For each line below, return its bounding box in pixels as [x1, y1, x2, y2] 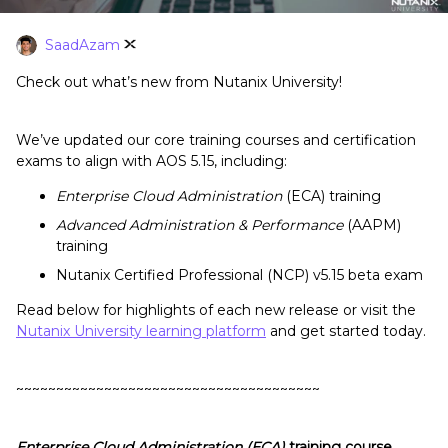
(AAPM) [347, 216, 401, 235]
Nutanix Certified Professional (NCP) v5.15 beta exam [56, 266, 423, 285]
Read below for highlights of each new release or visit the [16, 301, 416, 320]
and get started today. [266, 322, 426, 341]
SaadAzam [45, 36, 120, 55]
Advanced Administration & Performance [56, 216, 347, 235]
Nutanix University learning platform [16, 322, 266, 341]
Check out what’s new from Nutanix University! [16, 73, 342, 92]
